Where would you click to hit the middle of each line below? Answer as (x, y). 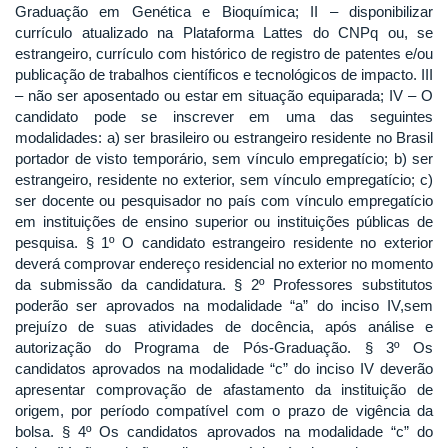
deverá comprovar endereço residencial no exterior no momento (224, 263)
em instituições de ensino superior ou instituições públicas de (224, 221)
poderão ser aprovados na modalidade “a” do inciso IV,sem (224, 305)
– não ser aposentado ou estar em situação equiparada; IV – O (224, 95)
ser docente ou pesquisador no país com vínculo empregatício (224, 200)
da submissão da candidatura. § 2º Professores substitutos (224, 284)
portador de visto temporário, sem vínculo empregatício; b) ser (224, 158)
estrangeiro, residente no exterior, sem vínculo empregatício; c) (224, 179)
